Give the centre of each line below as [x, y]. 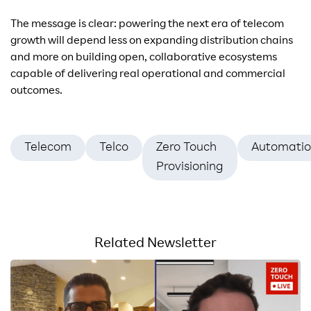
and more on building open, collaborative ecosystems [144, 59]
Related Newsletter [155, 245]
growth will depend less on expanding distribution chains [152, 42]
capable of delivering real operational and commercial [148, 75]
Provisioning [190, 168]
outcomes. [36, 92]
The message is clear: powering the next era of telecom [147, 25]
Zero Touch [186, 148]
